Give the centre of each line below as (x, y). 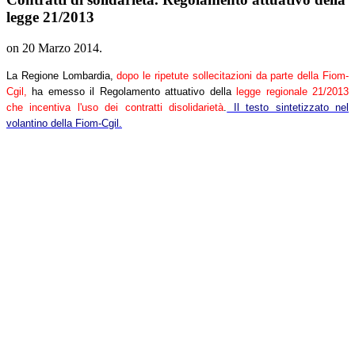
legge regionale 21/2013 (293, 92)
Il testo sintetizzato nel (288, 108)
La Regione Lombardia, (62, 76)
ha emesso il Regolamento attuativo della (132, 92)
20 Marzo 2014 (61, 48)
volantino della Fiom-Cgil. (64, 124)
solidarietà (200, 108)
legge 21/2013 (50, 17)
